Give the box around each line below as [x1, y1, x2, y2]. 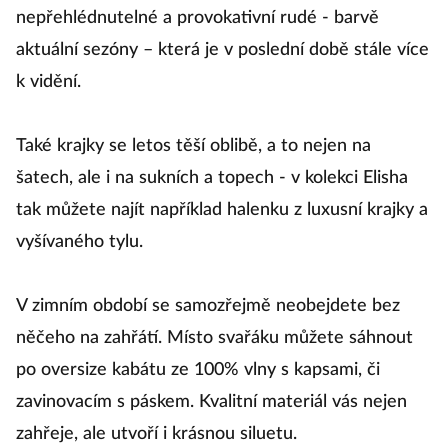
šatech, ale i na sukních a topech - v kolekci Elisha [16, 169, 408, 187]
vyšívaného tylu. [16, 233, 143, 251]
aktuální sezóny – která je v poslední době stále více [16, 41, 429, 59]
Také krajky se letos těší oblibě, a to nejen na [16, 137, 371, 155]
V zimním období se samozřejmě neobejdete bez [16, 297, 400, 315]
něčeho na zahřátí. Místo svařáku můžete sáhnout [16, 329, 413, 347]
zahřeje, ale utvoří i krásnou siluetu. [16, 425, 297, 443]
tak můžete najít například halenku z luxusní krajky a [16, 201, 428, 219]
